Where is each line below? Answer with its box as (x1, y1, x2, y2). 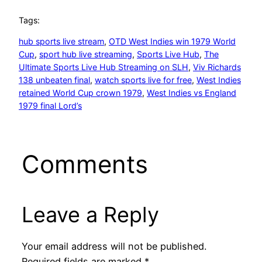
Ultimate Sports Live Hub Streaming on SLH (19, 61, 188, 72)
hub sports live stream (19, 36, 104, 46)
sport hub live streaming (39, 49, 132, 59)
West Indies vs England (147, 87, 236, 98)
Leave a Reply (21, 201, 159, 227)
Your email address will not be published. (21, 240, 206, 252)
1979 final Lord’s (19, 100, 82, 111)
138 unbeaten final (19, 74, 90, 85)
